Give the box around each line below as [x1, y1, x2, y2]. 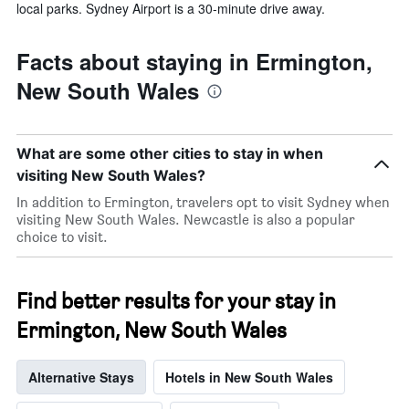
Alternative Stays [28, 367, 134, 386]
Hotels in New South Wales [165, 367, 333, 386]
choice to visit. [16, 227, 108, 246]
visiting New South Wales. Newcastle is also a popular [16, 210, 355, 228]
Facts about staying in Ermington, [16, 45, 372, 77]
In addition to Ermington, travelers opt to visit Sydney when [16, 193, 390, 211]
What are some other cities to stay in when [16, 143, 323, 163]
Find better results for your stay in [16, 287, 336, 314]
